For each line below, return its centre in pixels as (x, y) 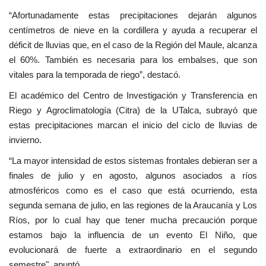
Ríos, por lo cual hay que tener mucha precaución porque (133, 220)
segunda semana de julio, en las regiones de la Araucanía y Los (133, 205)
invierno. (25, 140)
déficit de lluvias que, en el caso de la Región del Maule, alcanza (133, 45)
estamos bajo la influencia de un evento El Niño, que (133, 235)
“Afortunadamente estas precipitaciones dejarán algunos (133, 15)
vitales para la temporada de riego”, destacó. (95, 75)
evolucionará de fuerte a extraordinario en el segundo (133, 250)
